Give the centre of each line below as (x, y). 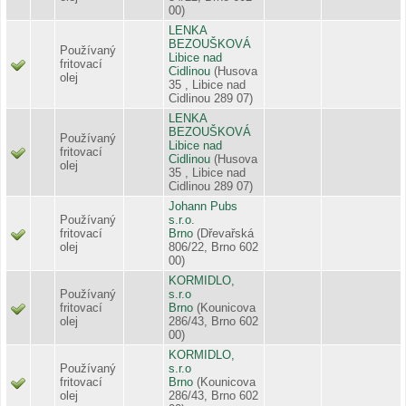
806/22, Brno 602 (213, 246)
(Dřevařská (225, 233)
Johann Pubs (203, 206)
